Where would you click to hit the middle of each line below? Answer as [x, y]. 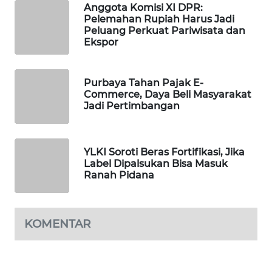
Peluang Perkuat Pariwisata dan [165, 31]
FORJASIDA [44, 121]
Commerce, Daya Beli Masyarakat [168, 94]
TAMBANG [42, 154]
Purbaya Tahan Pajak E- [144, 83]
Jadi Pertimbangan [132, 106]
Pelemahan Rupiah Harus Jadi [159, 19]
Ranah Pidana [119, 175]
